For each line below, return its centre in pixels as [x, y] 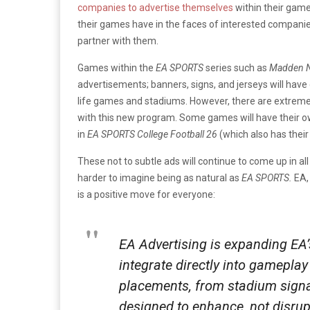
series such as [236, 67]
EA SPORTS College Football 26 [152, 134]
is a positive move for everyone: [146, 194]
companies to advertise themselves [155, 7]
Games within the [117, 67]
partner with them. [118, 40]
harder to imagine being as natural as [159, 177]
